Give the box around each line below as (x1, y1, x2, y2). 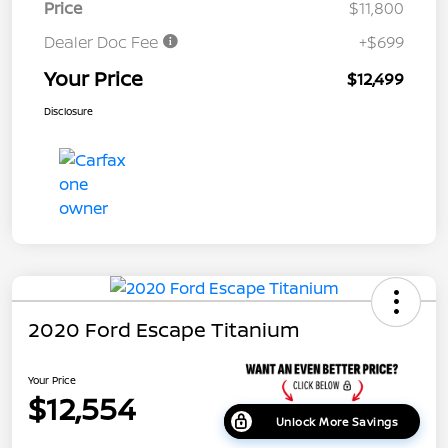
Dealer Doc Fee (44, 30, 162, 53)
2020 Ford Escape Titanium (28, 315, 300, 343)
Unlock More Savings (275, 414, 399, 430)
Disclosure (44, 103, 93, 118)
